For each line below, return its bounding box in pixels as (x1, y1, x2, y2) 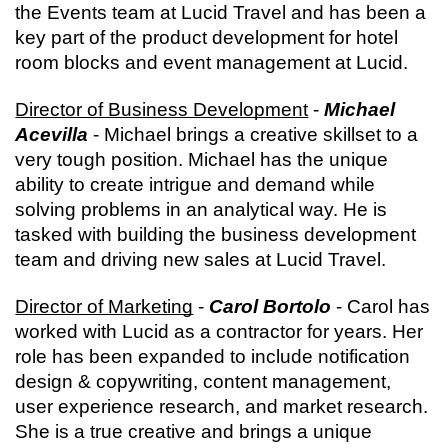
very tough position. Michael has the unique (15, 149, 389, 171)
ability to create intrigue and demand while (15, 174, 376, 196)
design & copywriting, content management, (15, 371, 392, 393)
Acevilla (15, 124, 89, 146)
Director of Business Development (15, 99, 309, 121)
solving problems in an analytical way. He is (15, 199, 388, 221)
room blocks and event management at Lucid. (15, 52, 409, 74)
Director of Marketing (15, 296, 194, 318)
